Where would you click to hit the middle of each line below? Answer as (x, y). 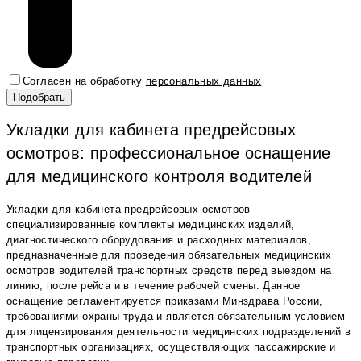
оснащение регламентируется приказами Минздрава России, (165, 301)
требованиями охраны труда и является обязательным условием (176, 317)
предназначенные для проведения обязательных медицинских (169, 255)
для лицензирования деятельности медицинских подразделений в (179, 332)
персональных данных (203, 81)
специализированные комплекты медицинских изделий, (151, 225)
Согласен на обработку (84, 81)
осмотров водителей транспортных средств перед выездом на (169, 271)
